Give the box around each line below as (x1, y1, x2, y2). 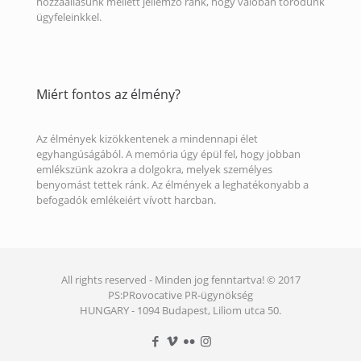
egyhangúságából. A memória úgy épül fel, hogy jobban (36, 147, 301, 162)
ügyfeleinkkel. (36, 10, 102, 25)
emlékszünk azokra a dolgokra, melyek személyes (36, 162, 272, 177)
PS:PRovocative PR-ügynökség (108, 288, 253, 303)
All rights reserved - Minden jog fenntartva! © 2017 (60, 272, 301, 288)
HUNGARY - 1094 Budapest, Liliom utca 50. (80, 303, 281, 318)
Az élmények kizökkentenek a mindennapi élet (36, 131, 258, 147)
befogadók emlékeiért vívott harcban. (36, 193, 216, 208)
